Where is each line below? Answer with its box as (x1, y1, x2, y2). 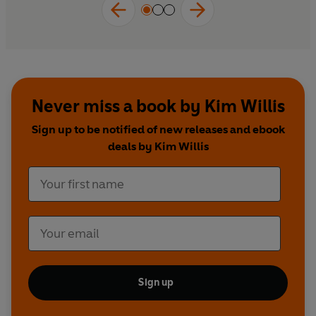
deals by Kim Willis (107, 140, 209, 154)
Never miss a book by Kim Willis (31, 96, 285, 117)
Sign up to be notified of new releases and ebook (31, 123, 285, 137)
